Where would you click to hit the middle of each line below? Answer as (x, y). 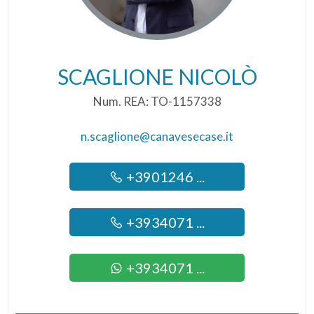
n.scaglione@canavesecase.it (157, 136)
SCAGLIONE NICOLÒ (157, 76)
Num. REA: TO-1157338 (157, 101)
